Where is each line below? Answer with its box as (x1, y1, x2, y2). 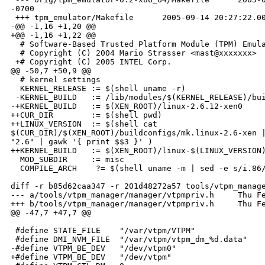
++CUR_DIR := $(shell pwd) (11, 111, 162, 120)
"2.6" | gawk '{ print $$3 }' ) (11, 137, 153, 147)
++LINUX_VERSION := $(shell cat (11, 119, 162, 129)
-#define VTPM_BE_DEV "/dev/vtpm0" (11, 244, 176, 253)
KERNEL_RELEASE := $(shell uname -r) (11, 84, 186, 93)
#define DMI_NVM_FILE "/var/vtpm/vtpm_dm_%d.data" (11, 235, 247, 244)
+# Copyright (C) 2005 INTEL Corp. (11, 57, 172, 67)
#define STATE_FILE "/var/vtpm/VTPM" (11, 226, 195, 235)
